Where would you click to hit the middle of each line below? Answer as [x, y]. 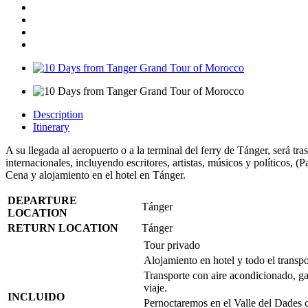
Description [58, 114]
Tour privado [172, 245]
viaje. [155, 287]
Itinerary [51, 126]
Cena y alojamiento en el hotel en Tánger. [96, 175]
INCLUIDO [36, 296]
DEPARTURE [42, 200]
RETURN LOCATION [63, 228]
